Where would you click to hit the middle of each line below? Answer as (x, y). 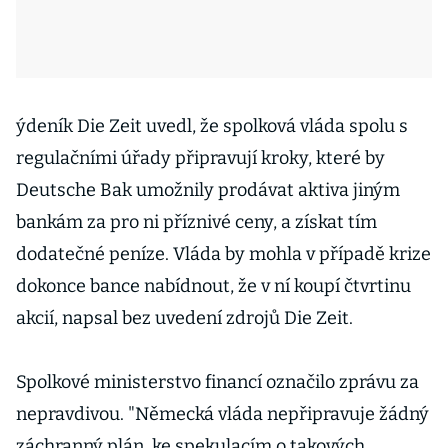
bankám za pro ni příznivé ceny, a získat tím (196, 222)
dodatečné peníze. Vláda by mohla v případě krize (223, 254)
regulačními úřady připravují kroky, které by (200, 158)
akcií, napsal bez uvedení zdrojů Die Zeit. (184, 318)
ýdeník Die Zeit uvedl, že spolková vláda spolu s (212, 126)
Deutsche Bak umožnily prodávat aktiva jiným (208, 190)
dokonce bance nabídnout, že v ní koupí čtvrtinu (213, 286)
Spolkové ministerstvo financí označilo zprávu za (217, 382)
